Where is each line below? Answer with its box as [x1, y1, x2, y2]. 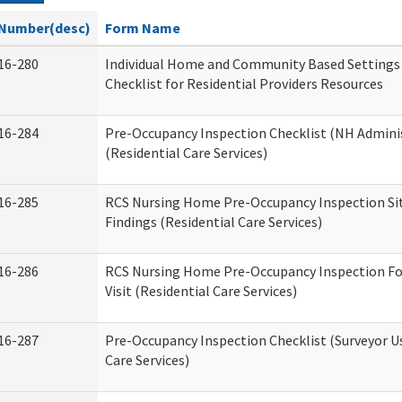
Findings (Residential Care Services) [105, 213, 322, 231]
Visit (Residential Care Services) [105, 282, 297, 300]
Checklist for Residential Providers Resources [105, 74, 383, 92]
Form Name [105, 19, 180, 37]
